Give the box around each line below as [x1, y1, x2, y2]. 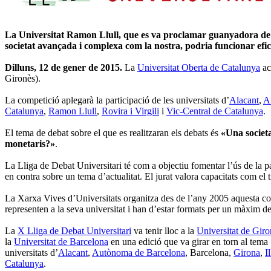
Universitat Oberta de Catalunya [137, 62, 260, 73]
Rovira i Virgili [102, 105, 159, 116]
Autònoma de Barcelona [92, 247, 185, 258]
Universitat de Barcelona [14, 236, 108, 247]
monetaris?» [5, 138, 55, 149]
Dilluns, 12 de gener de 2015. [5, 62, 125, 73]
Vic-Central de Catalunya [166, 105, 263, 116]
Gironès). [5, 73, 41, 83]
